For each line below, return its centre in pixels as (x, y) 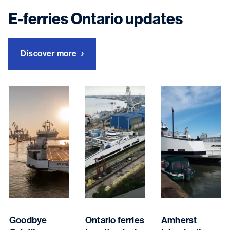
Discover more (49, 53)
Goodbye (28, 220)
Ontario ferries (114, 220)
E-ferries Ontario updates (95, 19)
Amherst (179, 220)
